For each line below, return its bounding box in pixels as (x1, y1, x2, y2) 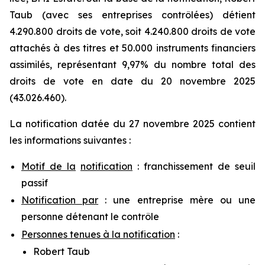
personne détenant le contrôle (21, 211, 159, 223)
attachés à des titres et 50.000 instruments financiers (9, 42, 256, 54)
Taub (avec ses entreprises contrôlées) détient (9, 9, 256, 21)
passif (21, 177, 48, 189)
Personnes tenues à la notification (21, 228, 175, 240)
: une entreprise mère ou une (98, 194, 256, 206)
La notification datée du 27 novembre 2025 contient (9, 118, 256, 130)
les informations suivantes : (9, 134, 131, 146)
